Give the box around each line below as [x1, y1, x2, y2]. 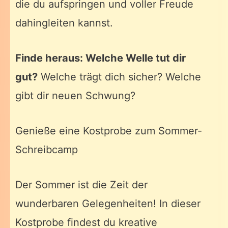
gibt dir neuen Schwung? [15, 90, 135, 102]
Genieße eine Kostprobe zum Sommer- [15, 125, 202, 137]
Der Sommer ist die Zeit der [15, 179, 148, 191]
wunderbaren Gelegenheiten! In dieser [15, 197, 201, 210]
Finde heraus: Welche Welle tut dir [15, 52, 186, 65]
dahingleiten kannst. [15, 16, 113, 29]
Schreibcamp [15, 144, 78, 156]
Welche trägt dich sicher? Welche [38, 71, 201, 83]
